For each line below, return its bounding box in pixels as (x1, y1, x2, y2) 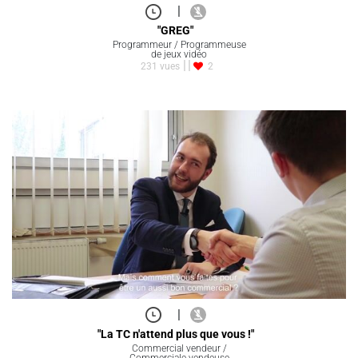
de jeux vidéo (151, 49, 207, 61)
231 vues (141, 61, 180, 73)
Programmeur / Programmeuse (112, 39, 246, 51)
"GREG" (157, 24, 193, 38)
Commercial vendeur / (131, 342, 227, 354)
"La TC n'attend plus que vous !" (97, 327, 254, 340)
